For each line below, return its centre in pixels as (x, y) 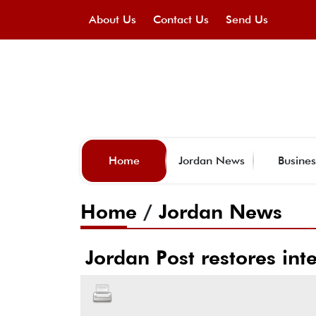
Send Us (247, 19)
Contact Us (181, 19)
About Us (113, 19)
